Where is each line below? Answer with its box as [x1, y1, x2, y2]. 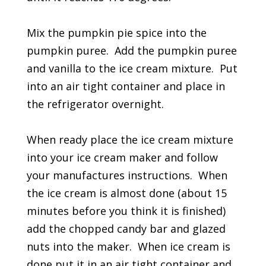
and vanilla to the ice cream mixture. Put [26, 61, 237, 75]
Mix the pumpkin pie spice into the [26, 25, 207, 40]
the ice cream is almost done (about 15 [26, 185, 227, 200]
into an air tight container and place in [26, 78, 225, 93]
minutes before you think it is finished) [26, 203, 226, 218]
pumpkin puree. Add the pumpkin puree [26, 43, 237, 58]
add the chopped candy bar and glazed [26, 221, 226, 236]
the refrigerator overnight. [26, 96, 170, 111]
